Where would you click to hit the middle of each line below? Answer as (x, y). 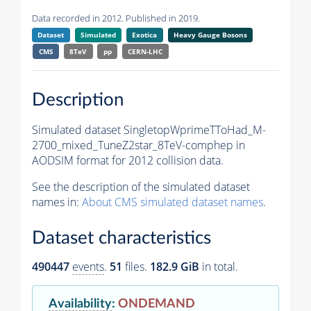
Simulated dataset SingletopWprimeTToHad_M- (149, 129)
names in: (57, 202)
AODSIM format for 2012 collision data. (128, 160)
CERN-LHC (145, 52)
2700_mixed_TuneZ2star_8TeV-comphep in (138, 145)
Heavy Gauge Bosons (210, 35)
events (88, 267)
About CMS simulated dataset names (173, 202)
